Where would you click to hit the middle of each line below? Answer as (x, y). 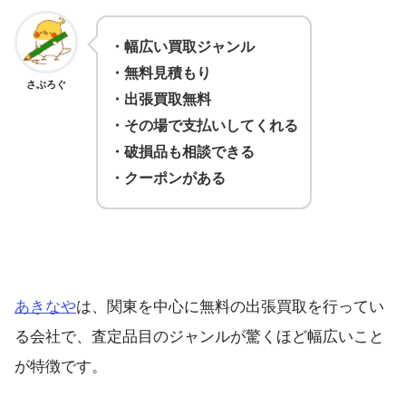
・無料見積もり (160, 72)
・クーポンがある (168, 177)
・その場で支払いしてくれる (204, 125)
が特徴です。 (61, 367)
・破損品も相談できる (182, 151)
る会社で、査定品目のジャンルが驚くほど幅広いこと (199, 337)
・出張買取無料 (160, 98)
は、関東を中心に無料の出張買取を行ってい (230, 307)
